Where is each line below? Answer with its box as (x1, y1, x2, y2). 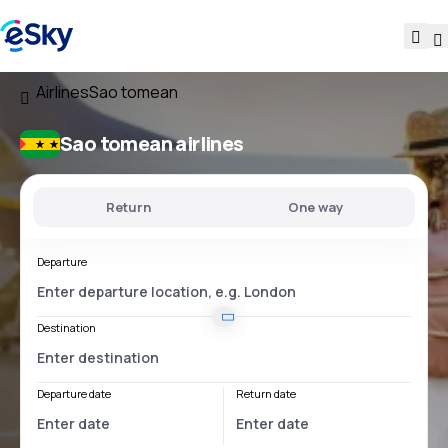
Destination (37, 320, 96, 335)
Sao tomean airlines (60, 130, 244, 157)
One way (287, 198, 343, 216)
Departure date (37, 386, 111, 401)
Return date (236, 386, 296, 401)
